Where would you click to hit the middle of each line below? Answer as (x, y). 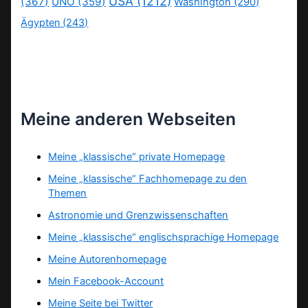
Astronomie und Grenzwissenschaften (139, 216)
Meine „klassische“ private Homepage (137, 157)
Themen (68, 194)
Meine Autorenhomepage (108, 260)
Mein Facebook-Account (106, 282)
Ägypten (41, 22)
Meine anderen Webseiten (129, 119)
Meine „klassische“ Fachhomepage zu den (148, 179)
